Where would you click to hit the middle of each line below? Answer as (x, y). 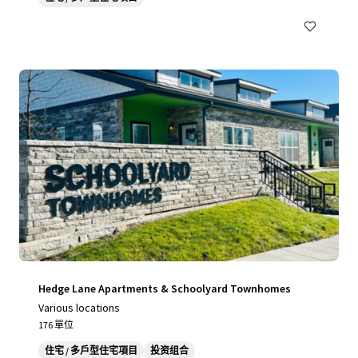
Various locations (79, 308)
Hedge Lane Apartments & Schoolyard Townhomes (165, 288)
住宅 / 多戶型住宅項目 (91, 350)
